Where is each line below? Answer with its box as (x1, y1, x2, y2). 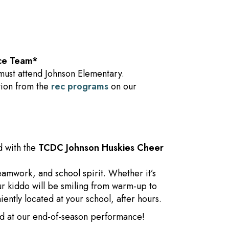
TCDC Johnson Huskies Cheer (38, 141, 164, 154)
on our (108, 80, 136, 93)
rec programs (51, 80, 108, 93)
